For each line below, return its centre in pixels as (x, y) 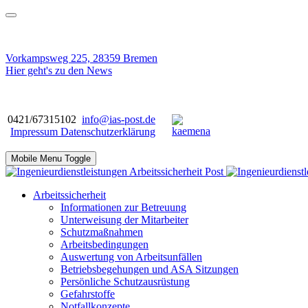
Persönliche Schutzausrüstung (125, 282)
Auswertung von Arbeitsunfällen (131, 257)
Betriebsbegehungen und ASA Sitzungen (150, 269)
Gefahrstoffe (88, 294)
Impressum (35, 132)
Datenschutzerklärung (108, 132)
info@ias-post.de (119, 119)
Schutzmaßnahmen (102, 232)
